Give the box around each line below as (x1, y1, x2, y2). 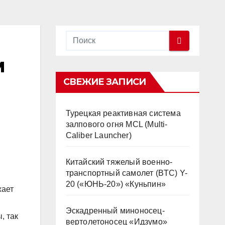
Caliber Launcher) (65, 131, 132, 140)
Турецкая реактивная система (65, 109, 181, 118)
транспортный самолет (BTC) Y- (65, 169, 188, 177)
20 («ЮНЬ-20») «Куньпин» (65, 180, 166, 188)
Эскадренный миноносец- (65, 206, 165, 215)
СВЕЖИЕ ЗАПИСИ (63, 76, 146, 87)
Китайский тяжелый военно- (65, 158, 173, 166)
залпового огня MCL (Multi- (65, 120, 168, 129)
